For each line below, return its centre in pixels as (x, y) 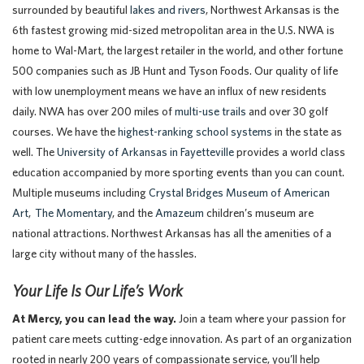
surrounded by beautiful (71, 10)
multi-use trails (210, 111)
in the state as (307, 132)
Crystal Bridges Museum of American (239, 193)
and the (135, 213)
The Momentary (74, 213)
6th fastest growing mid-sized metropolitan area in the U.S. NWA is (173, 30)
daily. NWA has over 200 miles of (93, 111)
